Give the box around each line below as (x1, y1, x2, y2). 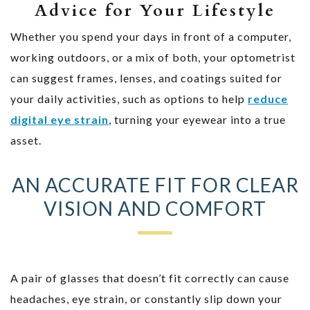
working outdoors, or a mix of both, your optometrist (10, 50, 295, 64)
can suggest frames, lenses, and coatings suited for (10, 71, 282, 84)
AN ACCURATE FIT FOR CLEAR (11, 172, 299, 197)
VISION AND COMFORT (44, 196, 266, 220)
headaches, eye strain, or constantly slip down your (10, 291, 282, 305)
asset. (10, 133, 42, 147)
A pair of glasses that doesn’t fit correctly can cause (10, 271, 289, 284)
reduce (248, 91, 288, 105)
